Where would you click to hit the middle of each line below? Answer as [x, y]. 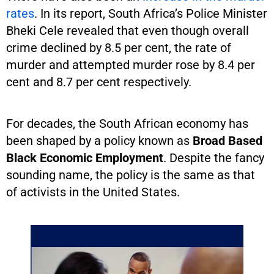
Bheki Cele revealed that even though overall [128, 30]
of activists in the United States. [93, 192]
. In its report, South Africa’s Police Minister [151, 13]
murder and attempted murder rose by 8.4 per [131, 65]
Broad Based [228, 140]
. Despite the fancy [214, 157]
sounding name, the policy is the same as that [131, 175]
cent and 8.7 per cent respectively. [100, 82]
